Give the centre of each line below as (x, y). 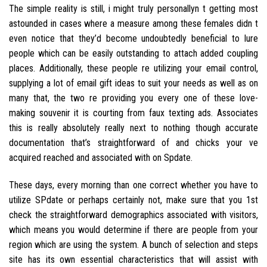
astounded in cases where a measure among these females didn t (133, 23)
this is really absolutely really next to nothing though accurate (133, 128)
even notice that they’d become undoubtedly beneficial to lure (133, 38)
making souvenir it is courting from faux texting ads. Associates (133, 113)
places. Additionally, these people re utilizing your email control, (133, 68)
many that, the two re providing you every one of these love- (133, 98)
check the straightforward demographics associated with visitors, (133, 215)
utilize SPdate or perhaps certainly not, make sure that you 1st (133, 200)
